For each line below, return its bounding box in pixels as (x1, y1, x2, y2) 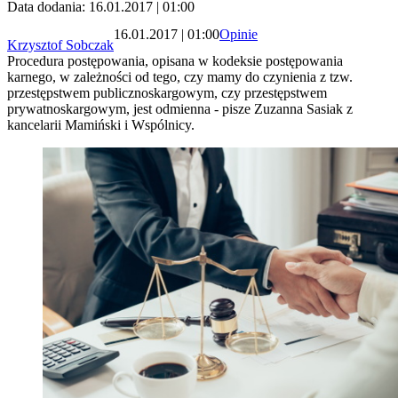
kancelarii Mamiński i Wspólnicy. (7, 117, 195, 133)
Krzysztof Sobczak (7, 37, 114, 53)
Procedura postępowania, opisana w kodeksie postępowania (7, 53, 343, 69)
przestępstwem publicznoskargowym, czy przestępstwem (7, 85, 327, 101)
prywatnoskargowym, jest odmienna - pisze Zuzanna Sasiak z (7, 101, 353, 117)
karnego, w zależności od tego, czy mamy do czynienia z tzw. (7, 69, 353, 85)
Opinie (219, 26, 258, 42)
